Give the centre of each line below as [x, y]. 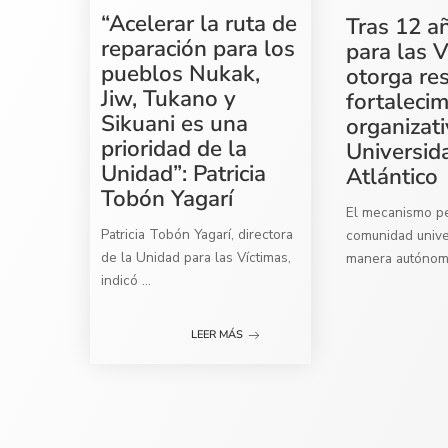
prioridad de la [174, 148]
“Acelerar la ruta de [199, 23]
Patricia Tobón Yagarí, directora [197, 234]
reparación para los [198, 48]
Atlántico [392, 177]
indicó [122, 280]
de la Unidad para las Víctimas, [196, 257]
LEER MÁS [217, 335]
